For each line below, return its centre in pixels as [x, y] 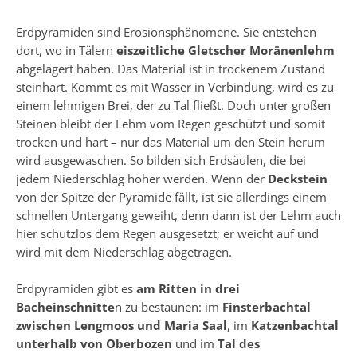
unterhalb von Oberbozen [94, 343]
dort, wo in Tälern [66, 50]
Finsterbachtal [265, 307]
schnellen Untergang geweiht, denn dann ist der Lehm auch [178, 215]
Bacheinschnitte [65, 307]
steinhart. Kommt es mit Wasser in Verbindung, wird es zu [175, 87]
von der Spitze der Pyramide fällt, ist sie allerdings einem [171, 197]
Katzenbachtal [295, 325]
